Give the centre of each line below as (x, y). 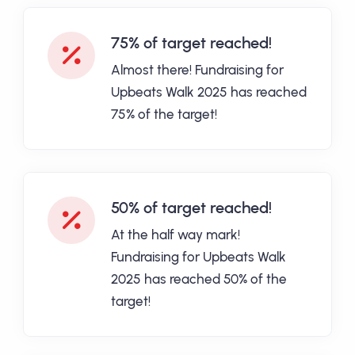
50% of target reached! (191, 208)
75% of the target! (164, 115)
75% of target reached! (191, 43)
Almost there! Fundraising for (197, 70)
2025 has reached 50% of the (199, 279)
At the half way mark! (176, 235)
